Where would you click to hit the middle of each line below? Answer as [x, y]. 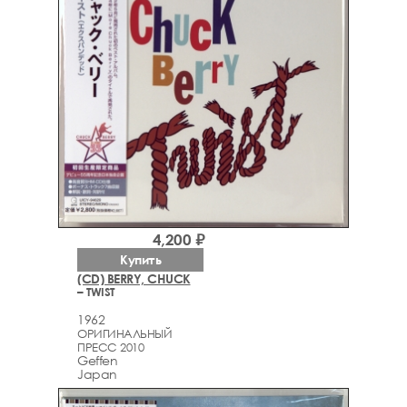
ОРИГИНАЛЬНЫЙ [124, 334]
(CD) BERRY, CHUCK [134, 278]
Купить [140, 259]
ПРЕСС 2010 [110, 347]
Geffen [97, 361]
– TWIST [96, 291]
